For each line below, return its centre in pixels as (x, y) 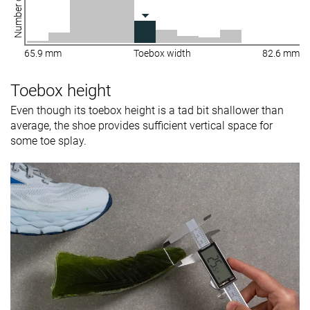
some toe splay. (48, 140)
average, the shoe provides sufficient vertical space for (142, 125)
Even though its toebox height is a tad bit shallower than (147, 110)
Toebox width (162, 53)
